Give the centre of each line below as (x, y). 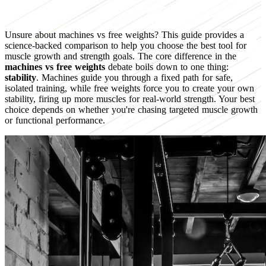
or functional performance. (55, 120)
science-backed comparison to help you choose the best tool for (126, 45)
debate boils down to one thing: (167, 66)
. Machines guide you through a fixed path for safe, (134, 77)
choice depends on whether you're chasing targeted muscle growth (131, 109)
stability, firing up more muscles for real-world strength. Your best (130, 99)
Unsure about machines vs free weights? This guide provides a (124, 34)
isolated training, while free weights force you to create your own (129, 88)
